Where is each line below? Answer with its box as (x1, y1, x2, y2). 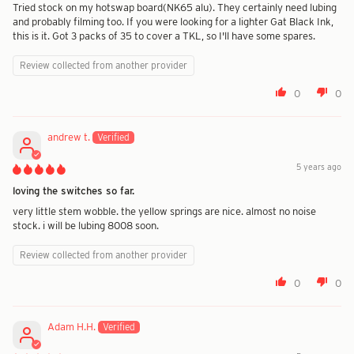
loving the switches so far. (13, 184, 134, 198)
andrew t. (47, 130, 90, 144)
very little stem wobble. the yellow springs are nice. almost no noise (13, 205, 316, 218)
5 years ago (296, 162, 341, 173)
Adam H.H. (47, 320, 96, 333)
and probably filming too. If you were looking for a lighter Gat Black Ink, (13, 15, 333, 28)
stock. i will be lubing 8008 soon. (13, 219, 159, 232)
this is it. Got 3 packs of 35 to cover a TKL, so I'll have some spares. (13, 29, 315, 43)
